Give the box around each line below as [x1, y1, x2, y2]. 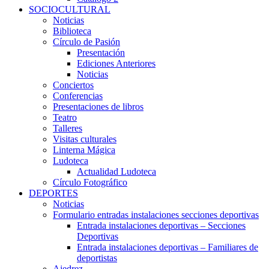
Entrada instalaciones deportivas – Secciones [77, 220, 246, 231]
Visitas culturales [53, 134, 116, 145]
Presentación [77, 47, 125, 58]
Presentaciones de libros [53, 101, 144, 112]
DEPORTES [29, 188, 78, 199]
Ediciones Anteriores [77, 58, 156, 69]
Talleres [53, 123, 82, 134]
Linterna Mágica [53, 145, 115, 156]
